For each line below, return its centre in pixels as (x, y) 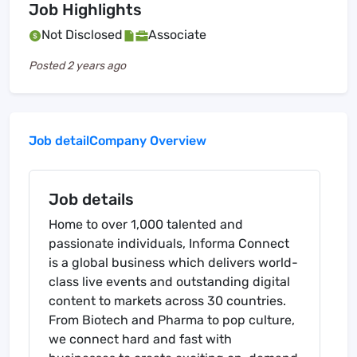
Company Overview (148, 141)
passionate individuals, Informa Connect (169, 244)
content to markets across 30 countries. (167, 301)
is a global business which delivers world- (173, 263)
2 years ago (96, 66)
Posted (48, 66)
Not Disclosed (82, 35)
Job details (91, 200)
